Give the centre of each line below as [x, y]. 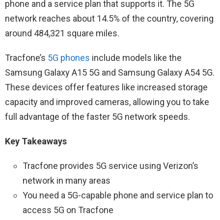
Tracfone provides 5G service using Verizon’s [110, 166]
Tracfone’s [26, 58]
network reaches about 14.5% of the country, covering [109, 18]
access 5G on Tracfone [68, 210]
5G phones [69, 58]
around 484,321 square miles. [62, 33]
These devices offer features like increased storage [106, 87]
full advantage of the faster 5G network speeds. [97, 117]
